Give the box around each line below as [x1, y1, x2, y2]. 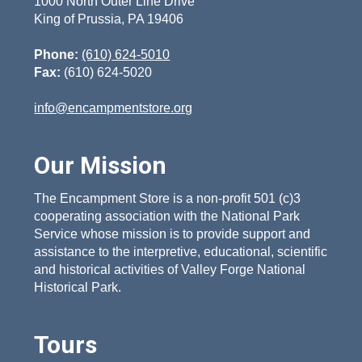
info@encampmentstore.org [34, 100, 193, 115]
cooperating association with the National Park [34, 208, 301, 223]
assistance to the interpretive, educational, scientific [34, 244, 328, 259]
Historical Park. [34, 280, 122, 294]
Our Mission [34, 150, 167, 179]
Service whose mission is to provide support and [34, 226, 311, 241]
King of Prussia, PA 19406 [34, 11, 184, 26]
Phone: [34, 47, 79, 61]
